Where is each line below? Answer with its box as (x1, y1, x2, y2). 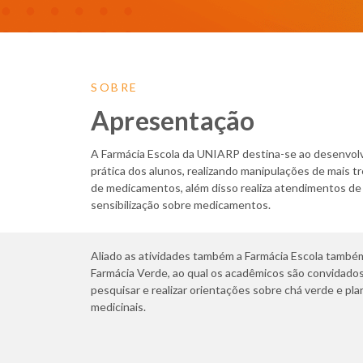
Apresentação (91, 105, 255, 136)
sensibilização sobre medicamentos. (91, 198, 271, 211)
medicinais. (91, 300, 146, 314)
